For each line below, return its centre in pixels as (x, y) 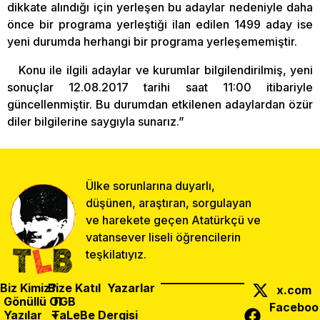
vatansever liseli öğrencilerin (163, 237)
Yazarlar (131, 287)
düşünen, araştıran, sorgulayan (169, 202)
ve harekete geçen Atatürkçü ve (173, 220)
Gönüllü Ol (32, 301)
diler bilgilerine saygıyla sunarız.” (96, 121)
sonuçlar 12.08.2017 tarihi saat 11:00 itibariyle (160, 87)
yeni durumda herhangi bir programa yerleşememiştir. (152, 41)
